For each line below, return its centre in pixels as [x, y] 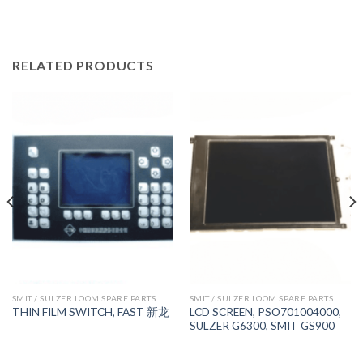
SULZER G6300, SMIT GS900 [262, 325]
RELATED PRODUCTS [83, 65]
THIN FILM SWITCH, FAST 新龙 [90, 312]
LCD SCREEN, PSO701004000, [265, 312]
